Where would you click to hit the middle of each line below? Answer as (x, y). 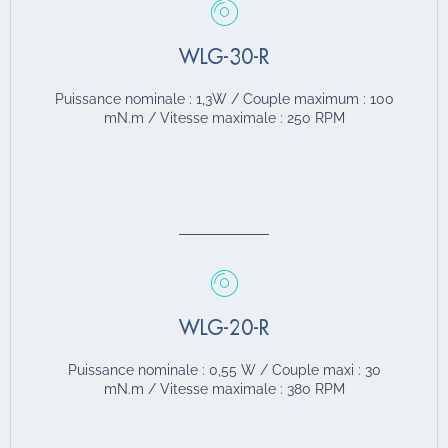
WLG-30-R (224, 57)
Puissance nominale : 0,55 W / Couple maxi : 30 (224, 369)
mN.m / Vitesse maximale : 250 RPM (224, 117)
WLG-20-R (224, 328)
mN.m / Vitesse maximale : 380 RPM (224, 388)
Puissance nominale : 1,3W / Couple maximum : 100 (224, 98)
